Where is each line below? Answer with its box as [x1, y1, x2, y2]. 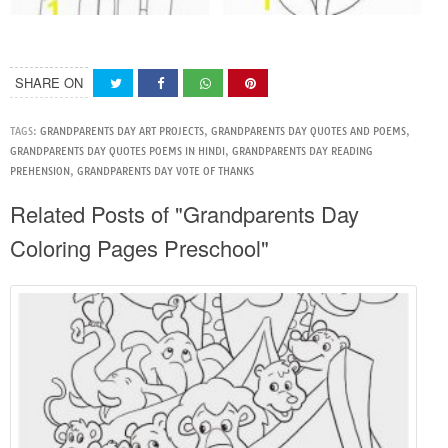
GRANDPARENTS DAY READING [232, 144, 373, 158]
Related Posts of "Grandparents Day [10, 197, 359, 229]
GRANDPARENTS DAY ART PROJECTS [40, 124, 204, 138]
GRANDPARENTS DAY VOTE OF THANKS [77, 164, 254, 178]
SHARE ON [15, 72, 83, 92]
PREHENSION [10, 164, 70, 178]
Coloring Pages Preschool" [10, 231, 269, 263]
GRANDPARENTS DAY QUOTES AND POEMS [211, 124, 406, 138]
